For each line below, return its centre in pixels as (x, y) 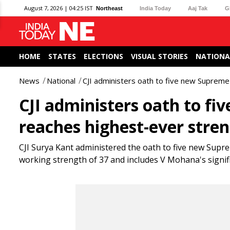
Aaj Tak (198, 8)
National (61, 81)
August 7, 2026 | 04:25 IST (59, 8)
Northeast (109, 8)
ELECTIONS (103, 56)
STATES (62, 56)
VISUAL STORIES (159, 56)
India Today (156, 8)
